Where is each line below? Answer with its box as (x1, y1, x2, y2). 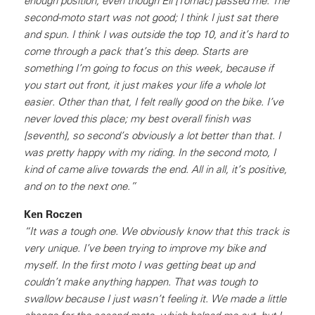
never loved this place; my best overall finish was (24, 112, 251, 125)
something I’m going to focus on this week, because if (24, 61, 274, 75)
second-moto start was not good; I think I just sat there (24, 11, 278, 24)
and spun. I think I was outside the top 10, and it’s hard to (24, 27, 288, 41)
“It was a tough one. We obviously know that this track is (24, 224, 290, 238)
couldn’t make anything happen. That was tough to (24, 275, 257, 288)
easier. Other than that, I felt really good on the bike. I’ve (24, 95, 283, 108)
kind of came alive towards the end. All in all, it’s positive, (24, 162, 287, 176)
